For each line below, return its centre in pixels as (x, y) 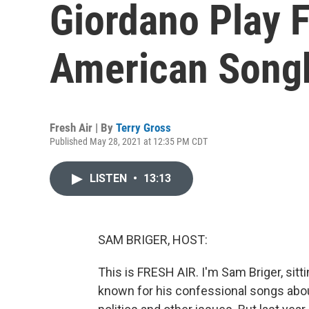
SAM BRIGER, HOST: (153, 240)
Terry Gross (143, 128)
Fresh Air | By (83, 128)
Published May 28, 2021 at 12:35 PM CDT (129, 141)
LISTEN (110, 178)
